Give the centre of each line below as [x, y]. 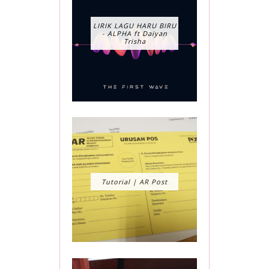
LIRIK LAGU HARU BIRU [134, 26]
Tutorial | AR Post [134, 182]
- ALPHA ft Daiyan [134, 34]
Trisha [134, 41]
